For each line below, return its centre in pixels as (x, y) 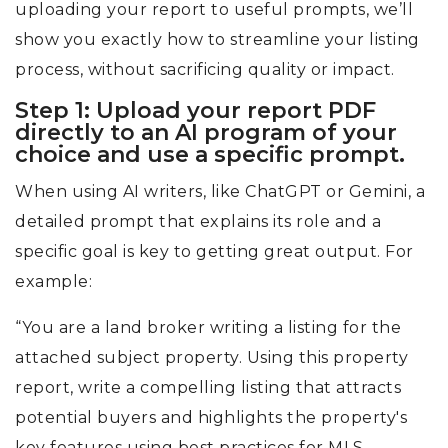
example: (56, 282)
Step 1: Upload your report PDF (195, 111)
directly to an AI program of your (206, 133)
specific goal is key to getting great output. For (214, 252)
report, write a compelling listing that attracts (208, 388)
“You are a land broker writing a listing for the (208, 328)
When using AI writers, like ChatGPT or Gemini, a (220, 192)
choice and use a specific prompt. (210, 155)
